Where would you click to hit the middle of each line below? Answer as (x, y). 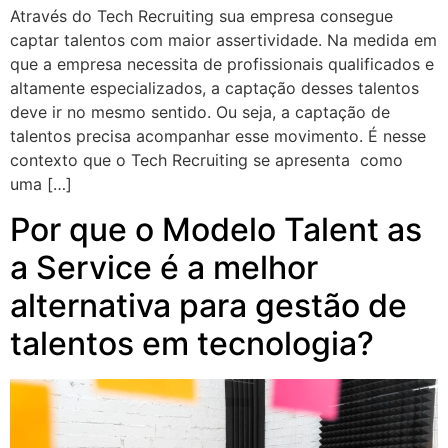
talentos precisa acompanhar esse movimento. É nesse (218, 136)
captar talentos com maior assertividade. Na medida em (223, 40)
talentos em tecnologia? (192, 343)
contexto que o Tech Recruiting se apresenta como (206, 160)
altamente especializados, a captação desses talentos (214, 88)
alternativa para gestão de (208, 305)
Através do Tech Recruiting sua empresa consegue (201, 16)
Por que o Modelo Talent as (216, 229)
